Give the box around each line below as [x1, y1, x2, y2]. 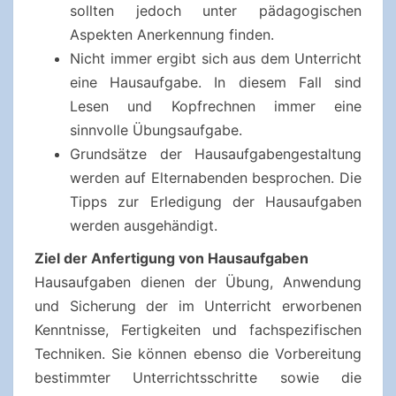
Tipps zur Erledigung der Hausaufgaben [70, 193, 362, 210]
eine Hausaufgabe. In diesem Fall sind [70, 73, 362, 91]
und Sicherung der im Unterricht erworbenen [34, 297, 362, 315]
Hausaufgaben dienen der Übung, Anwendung [34, 273, 362, 291]
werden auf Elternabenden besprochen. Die [70, 169, 362, 187]
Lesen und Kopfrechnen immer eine [70, 97, 362, 115]
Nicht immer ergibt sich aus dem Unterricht [70, 49, 362, 67]
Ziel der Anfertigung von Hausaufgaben [34, 249, 308, 267]
